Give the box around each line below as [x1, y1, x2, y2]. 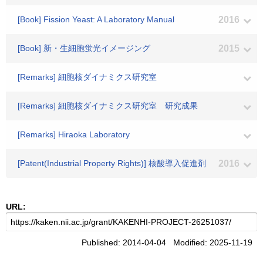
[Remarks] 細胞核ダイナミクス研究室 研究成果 [18, 101, 198, 110]
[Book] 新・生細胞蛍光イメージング [18, 43, 150, 53]
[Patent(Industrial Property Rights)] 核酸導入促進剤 [18, 159, 206, 168]
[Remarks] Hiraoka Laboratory [18, 130, 130, 139]
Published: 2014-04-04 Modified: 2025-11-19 [82, 238, 257, 247]
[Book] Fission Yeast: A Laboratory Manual [18, 15, 174, 24]
